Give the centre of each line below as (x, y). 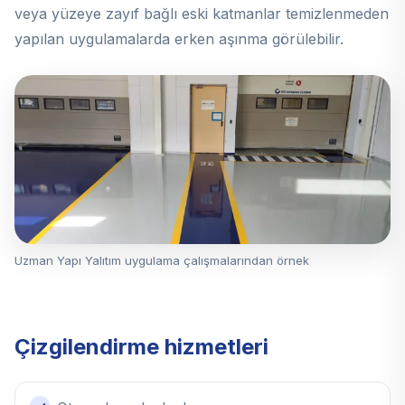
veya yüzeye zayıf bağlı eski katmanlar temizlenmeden (202, 14)
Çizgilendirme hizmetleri (141, 347)
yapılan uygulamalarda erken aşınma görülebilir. (179, 39)
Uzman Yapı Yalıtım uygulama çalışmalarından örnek (162, 261)
